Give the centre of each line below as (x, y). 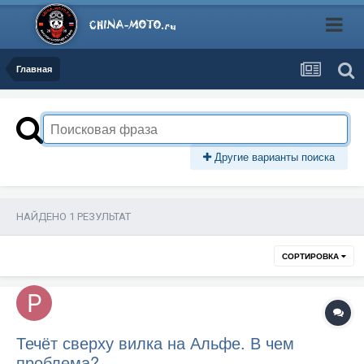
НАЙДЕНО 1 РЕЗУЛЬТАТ (74, 217)
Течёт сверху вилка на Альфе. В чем (155, 342)
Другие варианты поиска (273, 156)
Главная (34, 69)
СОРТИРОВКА (312, 256)
